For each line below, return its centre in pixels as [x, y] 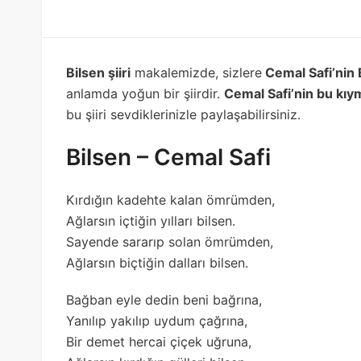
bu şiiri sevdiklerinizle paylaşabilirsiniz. [183, 114]
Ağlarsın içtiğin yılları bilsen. [151, 220]
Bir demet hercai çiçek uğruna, [159, 341]
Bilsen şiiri [98, 72]
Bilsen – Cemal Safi [168, 157]
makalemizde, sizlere [196, 72]
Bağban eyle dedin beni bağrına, [164, 299]
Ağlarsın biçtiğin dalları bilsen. [157, 262]
